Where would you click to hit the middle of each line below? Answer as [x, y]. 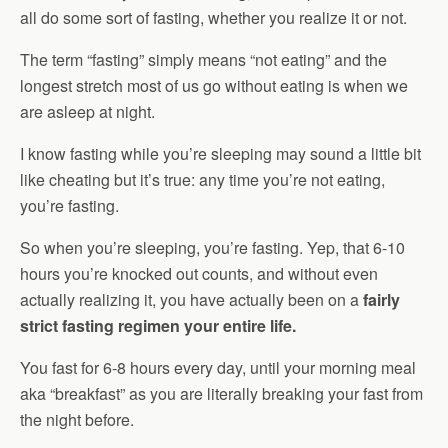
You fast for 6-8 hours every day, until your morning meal [218, 367]
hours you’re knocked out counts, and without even [199, 273]
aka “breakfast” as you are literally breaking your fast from [221, 393]
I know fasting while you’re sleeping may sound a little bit [220, 153]
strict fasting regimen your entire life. [158, 325]
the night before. [77, 419]
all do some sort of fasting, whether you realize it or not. [213, 17]
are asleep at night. [87, 111]
